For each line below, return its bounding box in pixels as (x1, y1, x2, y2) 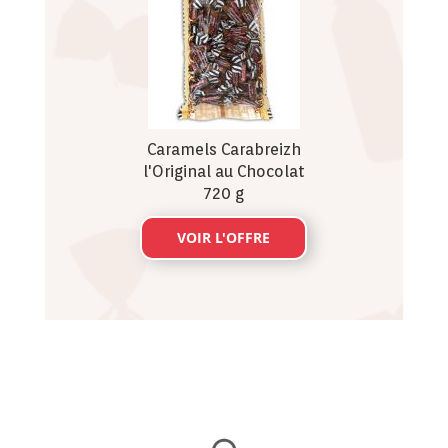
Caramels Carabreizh (146, 140, 301, 160)
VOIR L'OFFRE (177, 228, 271, 248)
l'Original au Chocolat (142, 162, 305, 182)
